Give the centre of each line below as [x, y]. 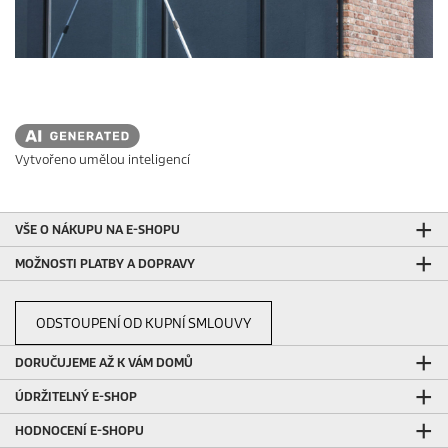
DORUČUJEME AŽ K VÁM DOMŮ [104, 362]
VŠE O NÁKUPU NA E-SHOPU [97, 229]
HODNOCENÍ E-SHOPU [79, 430]
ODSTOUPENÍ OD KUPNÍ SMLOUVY [143, 323]
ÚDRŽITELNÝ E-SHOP [76, 396]
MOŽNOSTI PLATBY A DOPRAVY [105, 263]
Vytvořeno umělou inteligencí [102, 159]
